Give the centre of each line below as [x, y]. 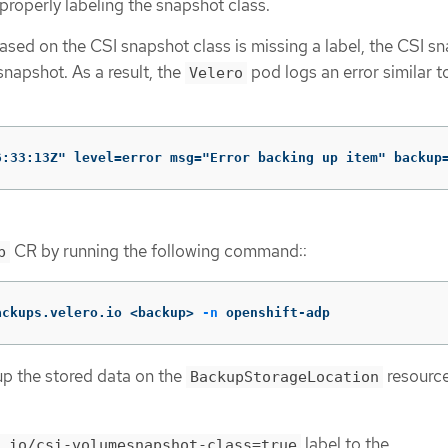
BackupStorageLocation [284, 376]
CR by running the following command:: [158, 251]
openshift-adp [274, 312]
